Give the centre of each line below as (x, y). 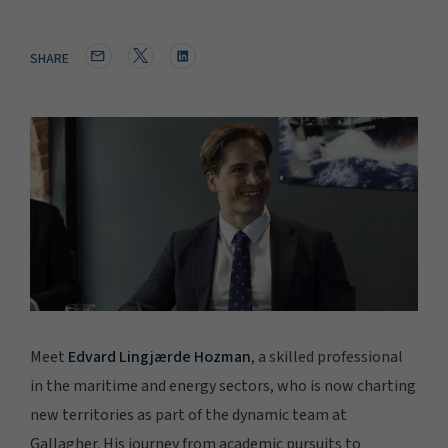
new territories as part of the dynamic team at (188, 415)
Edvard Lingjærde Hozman (159, 357)
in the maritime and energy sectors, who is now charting (223, 386)
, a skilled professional (327, 357)
